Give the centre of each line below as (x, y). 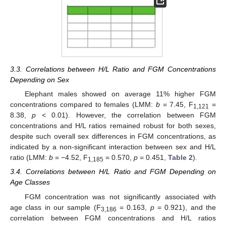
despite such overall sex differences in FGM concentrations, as (113, 136)
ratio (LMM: (30, 158)
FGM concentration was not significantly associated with (120, 196)
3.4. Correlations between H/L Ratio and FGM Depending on (113, 172)
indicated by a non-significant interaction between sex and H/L (113, 147)
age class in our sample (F (55, 207)
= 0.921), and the (185, 207)
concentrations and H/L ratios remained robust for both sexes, (113, 126)
